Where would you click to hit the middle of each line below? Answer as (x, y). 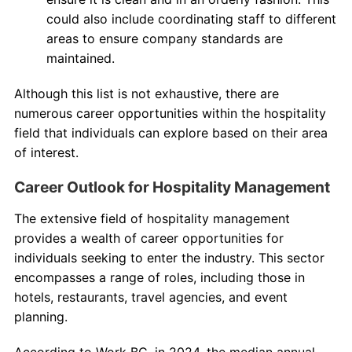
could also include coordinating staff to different (191, 18)
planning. (40, 316)
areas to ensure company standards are (164, 38)
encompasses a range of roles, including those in (159, 277)
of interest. (46, 152)
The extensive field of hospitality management (152, 218)
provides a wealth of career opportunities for (148, 238)
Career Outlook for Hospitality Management (172, 187)
